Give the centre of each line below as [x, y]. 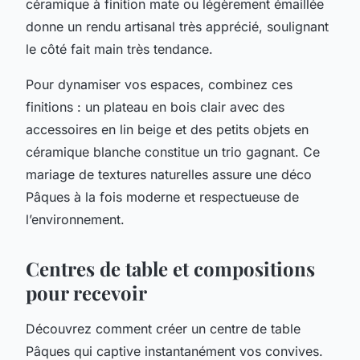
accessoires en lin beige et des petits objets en [167, 129]
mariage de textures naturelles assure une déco [169, 174]
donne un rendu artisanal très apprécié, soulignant [177, 26]
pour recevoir [86, 292]
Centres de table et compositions [170, 268]
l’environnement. [75, 219]
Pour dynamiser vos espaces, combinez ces [159, 84]
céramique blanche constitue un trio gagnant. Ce [173, 151]
